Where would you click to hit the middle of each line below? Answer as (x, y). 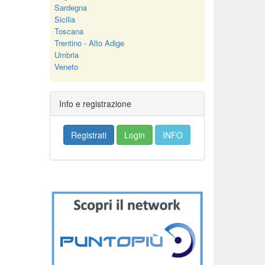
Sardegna (70, 7)
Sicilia (64, 19)
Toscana (69, 31)
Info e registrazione (95, 104)
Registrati (89, 135)
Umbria (66, 55)
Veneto (66, 67)
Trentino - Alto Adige (89, 43)
